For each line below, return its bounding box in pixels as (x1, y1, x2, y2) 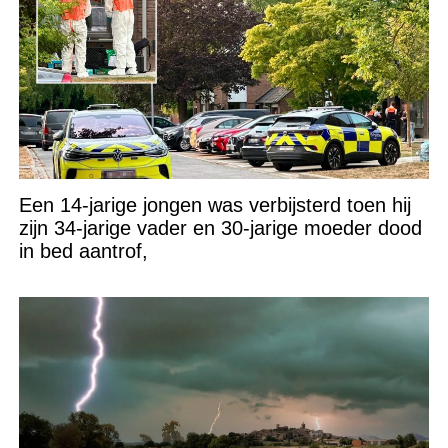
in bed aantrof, (18, 239, 148, 262)
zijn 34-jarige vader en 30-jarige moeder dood (18, 216, 422, 239)
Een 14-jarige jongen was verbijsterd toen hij (18, 193, 411, 216)
